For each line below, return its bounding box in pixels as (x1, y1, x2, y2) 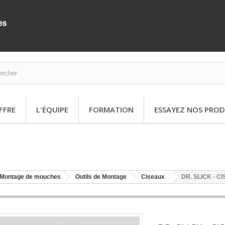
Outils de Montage (75, 173, 127, 180)
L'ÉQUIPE (36, 104, 68, 115)
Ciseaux (141, 173, 165, 180)
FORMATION (89, 104, 134, 115)
